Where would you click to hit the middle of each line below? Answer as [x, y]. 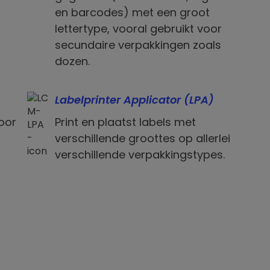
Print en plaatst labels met [125, 122]
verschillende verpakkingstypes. [141, 155]
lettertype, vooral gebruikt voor [138, 29]
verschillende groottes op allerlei [142, 139]
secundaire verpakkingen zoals [138, 45]
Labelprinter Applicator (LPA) [134, 100]
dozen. [72, 61]
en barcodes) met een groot [132, 13]
